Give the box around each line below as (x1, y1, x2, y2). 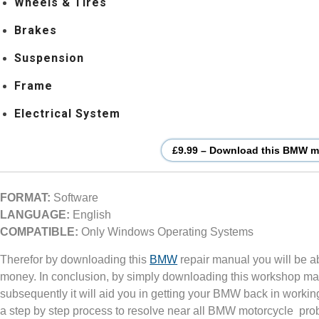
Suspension (14, 51, 85, 65)
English (70, 208, 112, 221)
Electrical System (14, 106, 121, 120)
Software (51, 191, 99, 204)
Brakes (14, 23, 58, 37)
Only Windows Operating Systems (78, 225, 254, 238)
